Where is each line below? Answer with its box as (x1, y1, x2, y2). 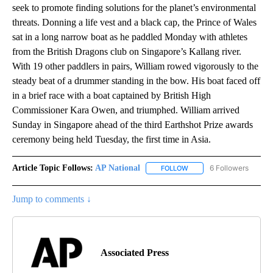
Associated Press (101, 247, 169, 258)
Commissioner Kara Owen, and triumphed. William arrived (12, 104, 239, 115)
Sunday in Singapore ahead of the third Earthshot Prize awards (12, 119, 253, 130)
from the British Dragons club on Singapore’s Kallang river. (12, 46, 241, 57)
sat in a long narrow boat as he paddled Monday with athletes (12, 31, 247, 42)
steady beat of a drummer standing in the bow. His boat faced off (12, 75, 260, 86)
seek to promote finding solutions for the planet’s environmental (12, 2, 256, 13)
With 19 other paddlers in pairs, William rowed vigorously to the (12, 60, 258, 71)
